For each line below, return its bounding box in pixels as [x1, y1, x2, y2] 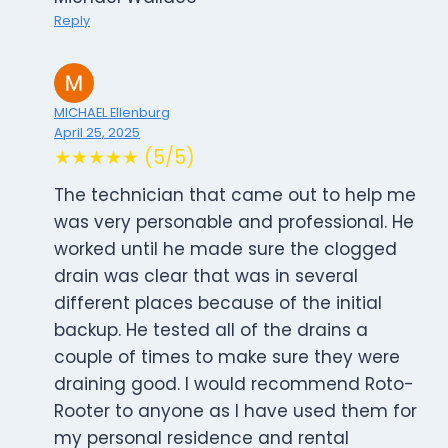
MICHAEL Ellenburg [54, 104, 170, 122]
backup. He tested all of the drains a [54, 318, 368, 343]
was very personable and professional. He [54, 210, 414, 235]
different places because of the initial [54, 291, 382, 316]
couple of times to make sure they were [54, 345, 400, 370]
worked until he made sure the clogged [54, 237, 397, 262]
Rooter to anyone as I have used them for [54, 399, 417, 424]
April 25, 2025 [54, 124, 140, 142]
